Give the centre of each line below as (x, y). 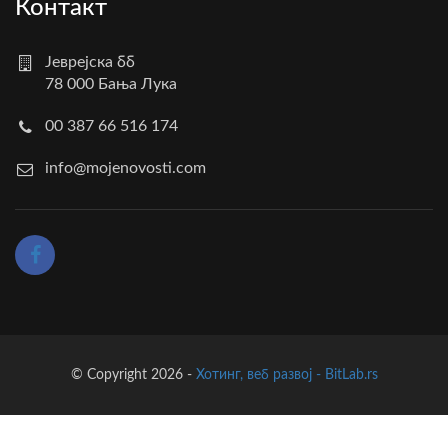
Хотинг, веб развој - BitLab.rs (286, 374)
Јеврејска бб (90, 61)
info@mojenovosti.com (125, 167)
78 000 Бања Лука (111, 83)
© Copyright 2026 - (133, 374)
